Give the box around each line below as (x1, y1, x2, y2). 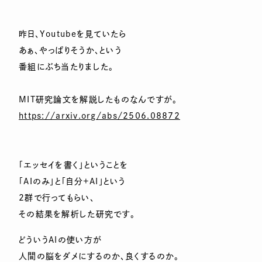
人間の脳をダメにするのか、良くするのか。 (19, 252, 180, 260)
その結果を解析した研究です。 (19, 210, 135, 218)
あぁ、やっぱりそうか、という (19, 46, 122, 54)
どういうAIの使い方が (19, 236, 102, 244)
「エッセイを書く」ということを (19, 161, 129, 169)
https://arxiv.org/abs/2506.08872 (19, 112, 180, 120)
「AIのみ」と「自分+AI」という (19, 177, 126, 185)
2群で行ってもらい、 (19, 194, 95, 202)
